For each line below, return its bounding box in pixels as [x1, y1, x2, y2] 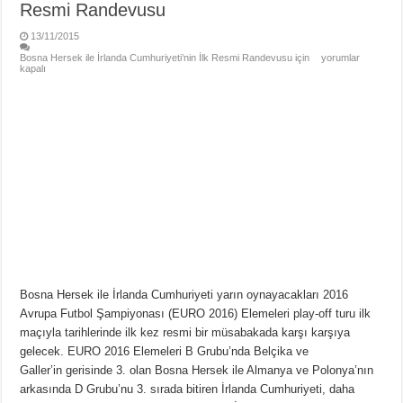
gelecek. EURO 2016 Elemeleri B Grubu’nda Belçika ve [20, 344, 309, 358]
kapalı [20, 63, 47, 74]
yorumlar [318, 52, 361, 63]
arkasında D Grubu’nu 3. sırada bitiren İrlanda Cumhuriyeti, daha [20, 381, 355, 396]
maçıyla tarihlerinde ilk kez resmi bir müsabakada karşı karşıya [20, 325, 351, 339]
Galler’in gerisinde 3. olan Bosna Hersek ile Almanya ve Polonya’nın [20, 363, 374, 377]
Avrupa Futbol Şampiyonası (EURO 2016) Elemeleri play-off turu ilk [20, 306, 372, 320]
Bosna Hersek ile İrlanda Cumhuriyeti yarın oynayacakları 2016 [20, 287, 349, 301]
